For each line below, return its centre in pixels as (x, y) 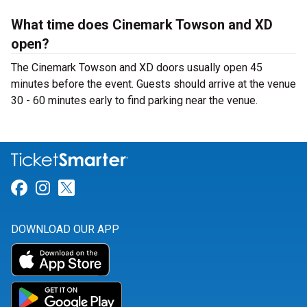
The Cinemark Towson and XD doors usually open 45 (137, 67)
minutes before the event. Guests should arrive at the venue (153, 84)
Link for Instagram (118, 188)
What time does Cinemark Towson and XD (142, 25)
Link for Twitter (130, 188)
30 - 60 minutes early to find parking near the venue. (134, 100)
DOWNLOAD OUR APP (65, 230)
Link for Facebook (93, 188)
